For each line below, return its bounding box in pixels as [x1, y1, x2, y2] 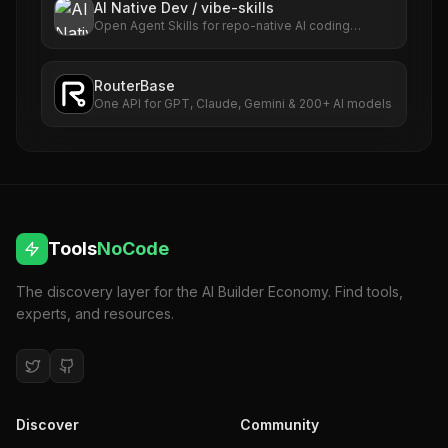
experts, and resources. [16, 305, 174, 322]
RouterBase [94, 77, 175, 94]
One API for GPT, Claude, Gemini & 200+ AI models [94, 96, 392, 111]
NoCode [97, 238, 169, 259]
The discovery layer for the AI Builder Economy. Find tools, [16, 283, 403, 300]
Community [240, 416, 319, 433]
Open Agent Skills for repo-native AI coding [94, 18, 350, 33]
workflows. [94, 34, 159, 49]
